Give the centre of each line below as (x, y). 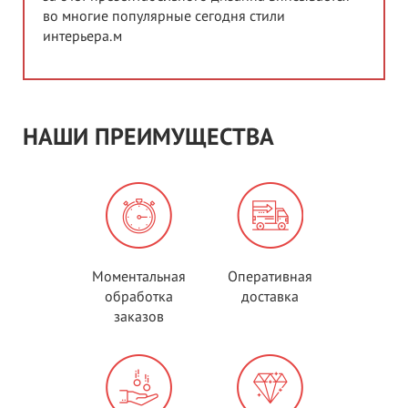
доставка (270, 296)
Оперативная (270, 276)
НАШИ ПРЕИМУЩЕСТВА (148, 137)
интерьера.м (82, 36)
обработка (138, 296)
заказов (138, 316)
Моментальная (138, 276)
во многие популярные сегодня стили (164, 16)
